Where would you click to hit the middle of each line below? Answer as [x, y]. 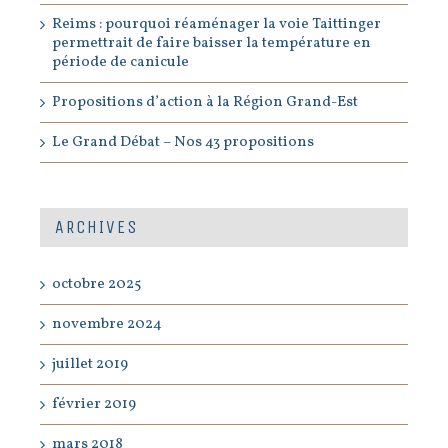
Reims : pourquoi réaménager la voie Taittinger [216, 25]
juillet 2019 [90, 365]
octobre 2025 [96, 285]
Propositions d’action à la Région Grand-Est [205, 103]
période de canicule [120, 63]
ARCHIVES [96, 227]
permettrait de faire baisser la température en [211, 44]
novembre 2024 [107, 325]
